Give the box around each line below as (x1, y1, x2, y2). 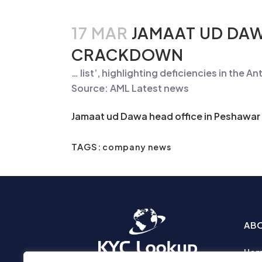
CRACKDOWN (71, 44, 184, 64)
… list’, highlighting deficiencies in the (71, 67, 246, 79)
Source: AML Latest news (71, 82, 189, 94)
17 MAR (71, 23, 128, 43)
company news (102, 142, 171, 152)
